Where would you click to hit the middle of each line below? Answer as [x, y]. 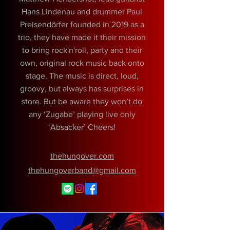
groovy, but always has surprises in [82, 89]
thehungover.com [82, 156]
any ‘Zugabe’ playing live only [82, 114]
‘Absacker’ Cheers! [82, 127]
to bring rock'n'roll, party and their [82, 50]
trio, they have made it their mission [82, 37]
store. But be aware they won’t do [82, 101]
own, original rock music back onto [82, 63]
